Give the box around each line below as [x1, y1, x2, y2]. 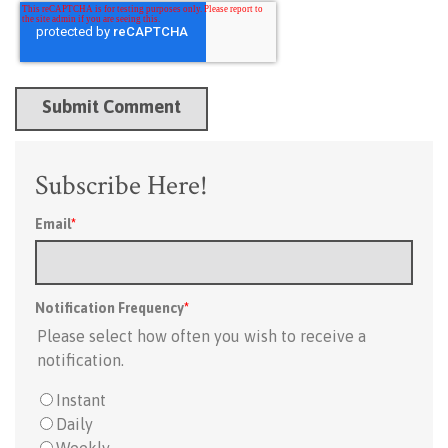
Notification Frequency [35, 300, 184, 316]
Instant [56, 391, 106, 409]
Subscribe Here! [35, 167, 208, 204]
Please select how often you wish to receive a [37, 327, 366, 345]
